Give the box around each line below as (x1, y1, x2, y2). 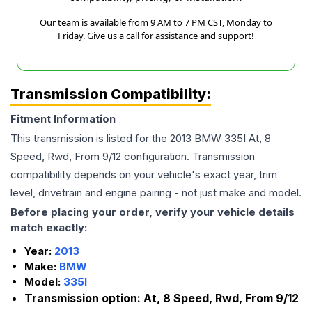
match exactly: (10, 221, 87, 235)
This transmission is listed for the (10, 132, 170, 146)
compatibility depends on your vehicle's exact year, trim (10, 168, 277, 182)
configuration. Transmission (121, 150, 255, 164)
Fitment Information (10, 112, 116, 126)
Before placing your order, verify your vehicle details (10, 205, 295, 219)
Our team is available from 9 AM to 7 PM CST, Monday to (40, 16, 272, 29)
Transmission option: (24, 291, 143, 306)
